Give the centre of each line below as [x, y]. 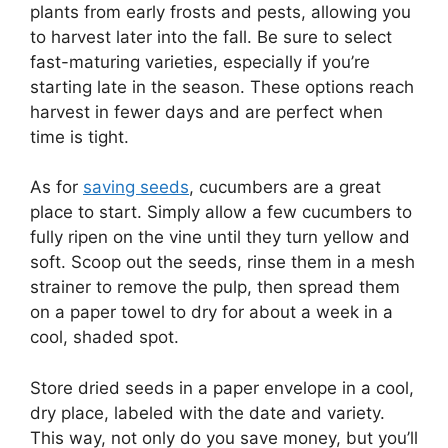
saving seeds [136, 187]
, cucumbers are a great [285, 187]
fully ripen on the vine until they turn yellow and [220, 237]
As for [56, 187]
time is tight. [79, 136]
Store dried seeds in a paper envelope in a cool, [222, 387]
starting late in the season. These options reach [222, 86]
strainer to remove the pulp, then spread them [215, 287]
